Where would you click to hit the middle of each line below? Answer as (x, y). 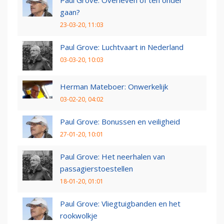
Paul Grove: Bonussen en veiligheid (120, 122)
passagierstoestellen (96, 169)
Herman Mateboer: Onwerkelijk (114, 87)
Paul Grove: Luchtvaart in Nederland (122, 47)
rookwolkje (79, 216)
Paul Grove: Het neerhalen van (112, 157)
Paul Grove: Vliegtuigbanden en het (120, 204)
